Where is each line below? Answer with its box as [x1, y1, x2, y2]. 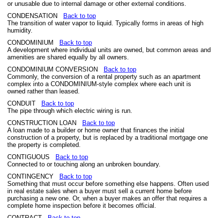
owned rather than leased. [7, 88, 80, 95]
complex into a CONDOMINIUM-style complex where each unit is [7, 80, 191, 88]
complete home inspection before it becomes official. [7, 202, 156, 209]
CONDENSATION [7, 12, 63, 19]
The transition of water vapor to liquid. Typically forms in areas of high [7, 19, 203, 27]
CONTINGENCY [7, 173, 59, 180]
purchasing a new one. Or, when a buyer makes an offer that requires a [7, 195, 207, 202]
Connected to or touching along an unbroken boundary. [7, 161, 161, 168]
